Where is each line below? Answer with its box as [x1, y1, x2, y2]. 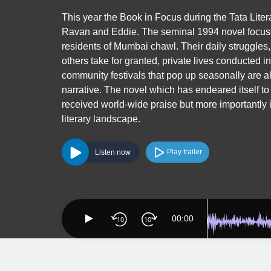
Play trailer [167, 148, 202, 156]
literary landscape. [62, 114, 140, 124]
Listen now [95, 148, 131, 157]
